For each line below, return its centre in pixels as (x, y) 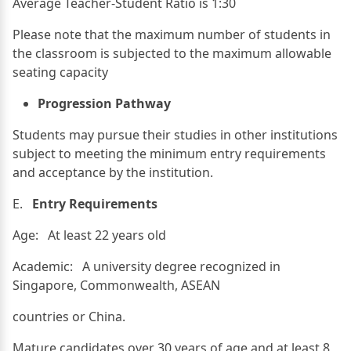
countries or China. (69, 316)
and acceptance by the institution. (113, 172)
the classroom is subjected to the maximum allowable (172, 53)
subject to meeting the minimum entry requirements (169, 153)
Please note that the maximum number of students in (172, 34)
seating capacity (60, 72)
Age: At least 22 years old (89, 235)
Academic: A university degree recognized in (147, 266)
